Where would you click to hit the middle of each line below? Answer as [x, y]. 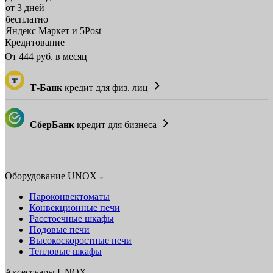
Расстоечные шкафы [72, 218]
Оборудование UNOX [52, 175]
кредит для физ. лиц [106, 87]
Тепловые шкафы [66, 251]
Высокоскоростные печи [80, 240]
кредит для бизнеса [117, 124]
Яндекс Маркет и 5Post [53, 30]
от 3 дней [25, 8]
